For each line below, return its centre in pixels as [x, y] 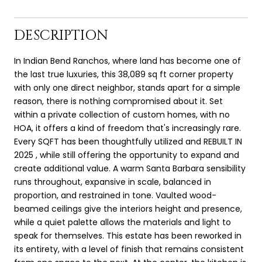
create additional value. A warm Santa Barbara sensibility [130, 168]
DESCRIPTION [61, 35]
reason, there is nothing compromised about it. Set [118, 101]
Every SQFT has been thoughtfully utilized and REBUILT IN [128, 141]
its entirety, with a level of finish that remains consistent [129, 249]
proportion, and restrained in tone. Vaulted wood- [115, 195]
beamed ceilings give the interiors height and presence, [128, 208]
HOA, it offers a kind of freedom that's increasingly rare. [127, 128]
